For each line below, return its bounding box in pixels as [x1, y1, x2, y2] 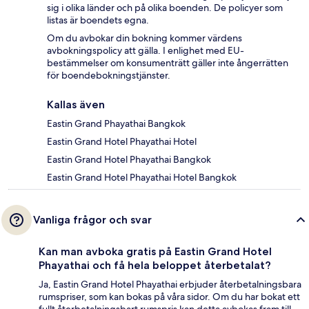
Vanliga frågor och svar [33, 212, 152, 226]
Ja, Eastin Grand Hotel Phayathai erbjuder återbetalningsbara [39, 277, 301, 290]
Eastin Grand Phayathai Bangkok [47, 117, 186, 130]
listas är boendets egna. [47, 13, 149, 26]
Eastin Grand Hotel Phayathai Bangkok [47, 152, 211, 166]
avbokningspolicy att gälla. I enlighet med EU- [47, 43, 244, 57]
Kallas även [47, 97, 105, 111]
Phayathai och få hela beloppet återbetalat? [39, 258, 271, 272]
